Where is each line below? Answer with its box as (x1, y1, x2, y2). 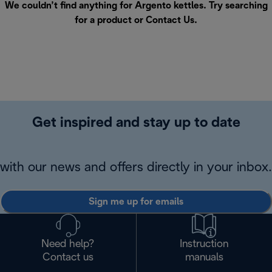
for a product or (75, 16, 146, 25)
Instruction (180, 239, 229, 250)
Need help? (41, 239, 95, 250)
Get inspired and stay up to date (32, 117, 240, 131)
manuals (185, 253, 223, 263)
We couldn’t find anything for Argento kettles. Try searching (4, 1, 268, 11)
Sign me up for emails (89, 197, 183, 206)
